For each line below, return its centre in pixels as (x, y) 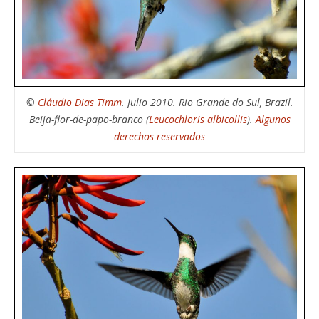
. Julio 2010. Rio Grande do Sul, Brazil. (207, 103)
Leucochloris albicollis (198, 120)
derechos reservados (159, 137)
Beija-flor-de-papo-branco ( (89, 120)
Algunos (273, 120)
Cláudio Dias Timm (79, 103)
